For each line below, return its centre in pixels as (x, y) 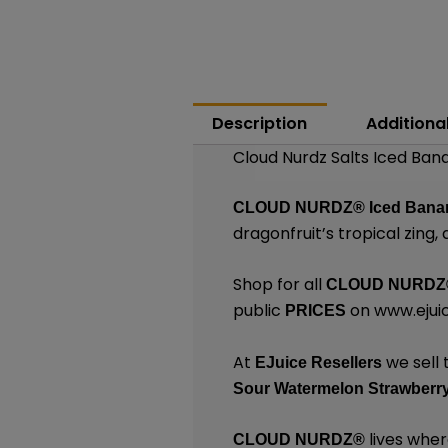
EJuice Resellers (319, 362)
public (259, 311)
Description (260, 123)
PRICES (318, 311)
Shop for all (280, 285)
